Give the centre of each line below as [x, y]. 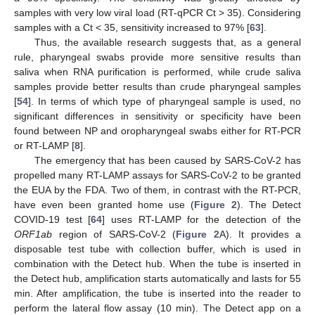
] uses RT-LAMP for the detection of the [202, 220]
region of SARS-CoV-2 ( [114, 234]
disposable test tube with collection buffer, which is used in [157, 249]
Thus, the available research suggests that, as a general [167, 43]
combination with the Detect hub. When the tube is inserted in [157, 264]
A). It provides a [260, 234]
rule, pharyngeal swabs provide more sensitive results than [157, 57]
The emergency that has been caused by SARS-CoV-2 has [167, 161]
